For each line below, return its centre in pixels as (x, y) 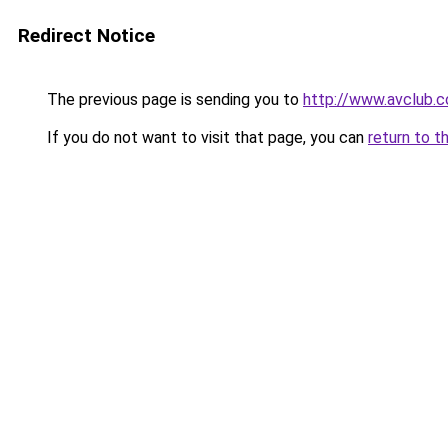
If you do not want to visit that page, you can (205, 137)
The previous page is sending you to (173, 99)
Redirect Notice (86, 35)
